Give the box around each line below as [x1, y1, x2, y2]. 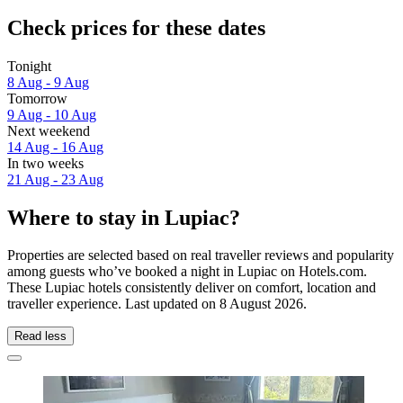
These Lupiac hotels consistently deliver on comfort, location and [7, 280, 376, 296]
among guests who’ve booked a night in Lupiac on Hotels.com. [7, 264, 367, 280]
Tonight [7, 58, 51, 74]
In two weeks [7, 155, 84, 171]
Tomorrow [7, 90, 67, 106]
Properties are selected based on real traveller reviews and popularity [7, 247, 394, 264]
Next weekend [7, 122, 90, 139]
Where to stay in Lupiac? [7, 205, 240, 229]
